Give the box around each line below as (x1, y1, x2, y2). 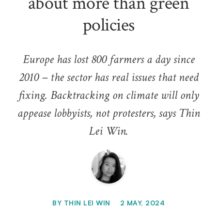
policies (82, 13, 135, 37)
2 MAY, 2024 (120, 199, 165, 207)
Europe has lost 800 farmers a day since (22, 51, 195, 68)
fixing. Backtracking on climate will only (18, 87, 199, 104)
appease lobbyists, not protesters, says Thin (17, 105, 200, 122)
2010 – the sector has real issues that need (18, 69, 199, 86)
